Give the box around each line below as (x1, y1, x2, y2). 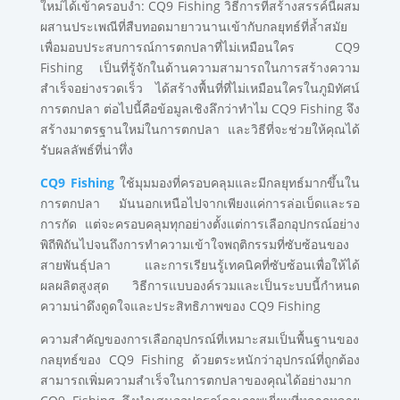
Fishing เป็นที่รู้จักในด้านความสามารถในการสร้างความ (39, 59, 361, 76)
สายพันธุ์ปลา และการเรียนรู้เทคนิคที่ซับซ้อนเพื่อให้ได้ (39, 256, 361, 273)
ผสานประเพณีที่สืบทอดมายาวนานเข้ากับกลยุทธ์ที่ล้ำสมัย (39, 18, 347, 35)
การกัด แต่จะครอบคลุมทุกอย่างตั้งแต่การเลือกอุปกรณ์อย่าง (39, 215, 361, 232)
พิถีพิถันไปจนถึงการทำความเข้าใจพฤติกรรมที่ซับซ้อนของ (39, 236, 349, 253)
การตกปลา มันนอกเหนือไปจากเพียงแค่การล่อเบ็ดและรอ (39, 195, 361, 212)
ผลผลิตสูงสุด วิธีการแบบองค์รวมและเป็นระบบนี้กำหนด (39, 277, 361, 294)
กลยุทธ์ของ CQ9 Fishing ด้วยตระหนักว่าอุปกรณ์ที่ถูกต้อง (39, 351, 361, 368)
